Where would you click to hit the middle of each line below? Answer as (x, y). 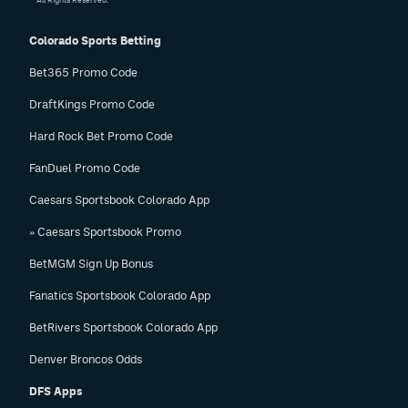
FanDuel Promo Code (85, 168)
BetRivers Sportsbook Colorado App (123, 327)
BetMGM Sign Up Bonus (91, 264)
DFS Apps (56, 391)
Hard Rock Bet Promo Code (101, 136)
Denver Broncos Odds (86, 359)
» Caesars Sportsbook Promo (105, 232)
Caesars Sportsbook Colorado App (119, 200)
